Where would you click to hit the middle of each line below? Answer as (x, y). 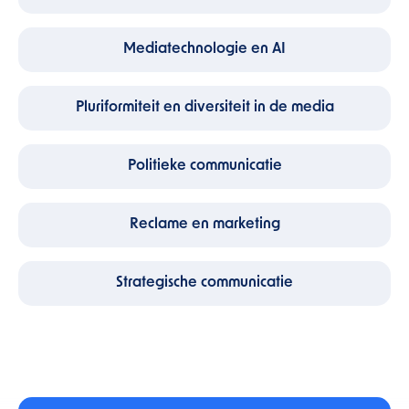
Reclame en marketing (204, 225)
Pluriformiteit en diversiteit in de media (204, 108)
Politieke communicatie (204, 166)
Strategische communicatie (204, 283)
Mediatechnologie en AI (204, 49)
